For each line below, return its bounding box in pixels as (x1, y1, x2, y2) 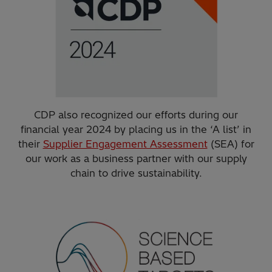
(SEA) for (207, 138, 254, 151)
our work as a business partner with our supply (25, 152, 247, 165)
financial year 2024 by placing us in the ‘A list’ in (21, 123, 251, 136)
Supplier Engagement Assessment (42, 138, 208, 151)
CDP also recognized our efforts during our (34, 109, 238, 121)
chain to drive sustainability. (70, 167, 202, 180)
